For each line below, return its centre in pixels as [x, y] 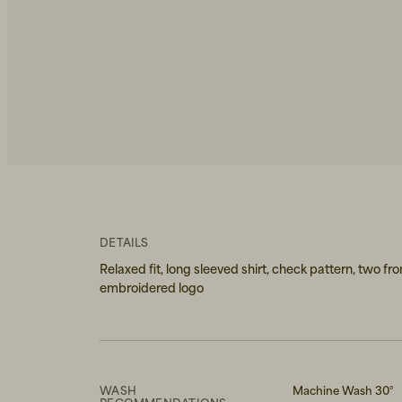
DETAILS [124, 242]
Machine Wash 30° [343, 390]
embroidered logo [152, 288]
